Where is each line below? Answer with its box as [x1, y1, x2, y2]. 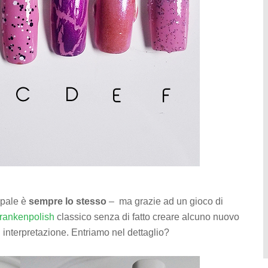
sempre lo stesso [29, 196, 106, 206]
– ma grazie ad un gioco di [106, 196, 223, 206]
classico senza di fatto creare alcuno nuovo [54, 212, 239, 222]
